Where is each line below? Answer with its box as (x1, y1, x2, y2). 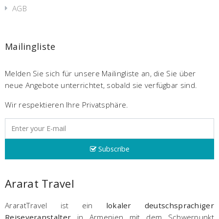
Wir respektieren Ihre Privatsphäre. (5, 99, 129, 109)
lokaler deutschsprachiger (106, 200, 214, 211)
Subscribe (96, 144, 130, 154)
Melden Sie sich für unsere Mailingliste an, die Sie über (5, 68, 196, 78)
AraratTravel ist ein (5, 200, 106, 211)
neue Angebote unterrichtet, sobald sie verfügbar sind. (5, 80, 199, 90)
